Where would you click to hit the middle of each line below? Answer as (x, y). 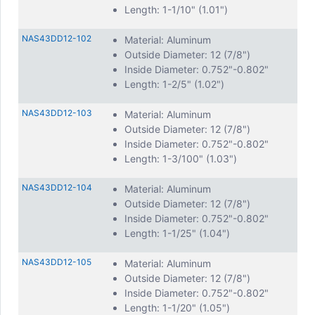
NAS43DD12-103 (57, 113)
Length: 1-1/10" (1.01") (176, 9)
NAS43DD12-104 (57, 187)
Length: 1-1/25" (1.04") (177, 233)
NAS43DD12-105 (57, 262)
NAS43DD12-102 (57, 38)
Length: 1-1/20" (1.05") (177, 308)
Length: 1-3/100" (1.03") (181, 159)
